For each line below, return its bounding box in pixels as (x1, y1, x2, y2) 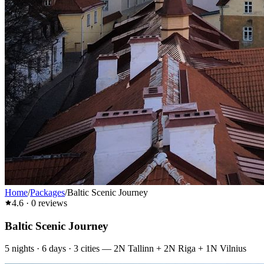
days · (47, 243, 74, 254)
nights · (9, 243, 42, 254)
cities (81, 243, 100, 254)
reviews (36, 198, 67, 208)
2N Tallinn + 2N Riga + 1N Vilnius (114, 243, 246, 254)
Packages (30, 187, 65, 197)
